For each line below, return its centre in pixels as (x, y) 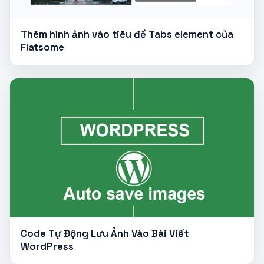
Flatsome (42, 47)
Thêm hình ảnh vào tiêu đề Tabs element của (127, 34)
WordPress (47, 247)
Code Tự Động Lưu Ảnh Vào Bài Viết (104, 234)
